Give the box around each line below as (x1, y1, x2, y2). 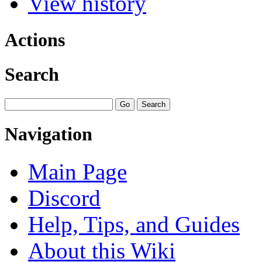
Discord (28, 185, 101, 211)
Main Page (28, 158, 127, 184)
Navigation (5, 123, 92, 145)
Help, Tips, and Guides (28, 211, 240, 237)
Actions (5, 29, 65, 50)
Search (5, 64, 59, 85)
